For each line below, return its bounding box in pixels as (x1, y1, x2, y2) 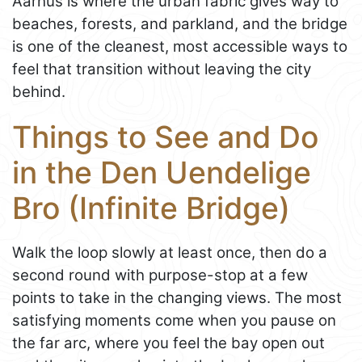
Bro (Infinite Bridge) (12, 189, 290, 226)
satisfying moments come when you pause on (12, 310, 336, 330)
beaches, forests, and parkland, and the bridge (12, 14, 347, 33)
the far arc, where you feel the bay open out (12, 333, 325, 352)
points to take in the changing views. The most (12, 288, 342, 307)
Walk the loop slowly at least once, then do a (12, 242, 327, 262)
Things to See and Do (12, 118, 318, 155)
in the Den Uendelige (12, 154, 311, 191)
